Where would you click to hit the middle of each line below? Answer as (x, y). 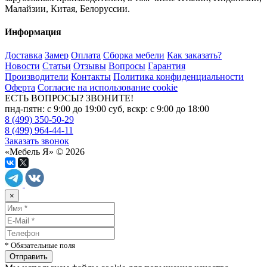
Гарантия (167, 66)
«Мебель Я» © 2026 (45, 152)
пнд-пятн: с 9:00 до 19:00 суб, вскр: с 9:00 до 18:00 (107, 109)
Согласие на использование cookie (108, 88)
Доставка (24, 55)
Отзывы (90, 66)
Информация (33, 32)
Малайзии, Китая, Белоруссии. (67, 8)
